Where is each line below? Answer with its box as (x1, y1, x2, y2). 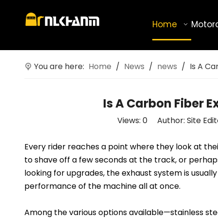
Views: (117, 115, 143, 126)
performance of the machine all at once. (24, 181, 181, 192)
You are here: (34, 61, 84, 72)
